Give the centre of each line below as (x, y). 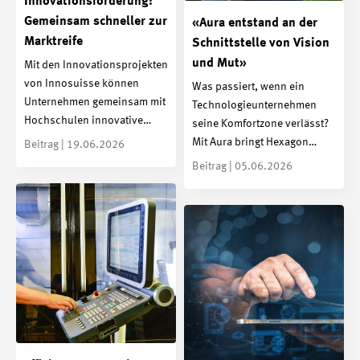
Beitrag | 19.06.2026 (74, 145)
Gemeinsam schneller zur (96, 21)
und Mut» (219, 63)
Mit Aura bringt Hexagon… (254, 143)
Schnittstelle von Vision (261, 43)
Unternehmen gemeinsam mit (95, 102)
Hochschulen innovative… (88, 121)
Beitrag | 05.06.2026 (242, 167)
